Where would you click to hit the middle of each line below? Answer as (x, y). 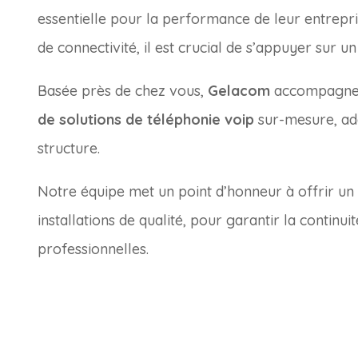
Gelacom (239, 90)
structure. (69, 148)
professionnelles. (93, 249)
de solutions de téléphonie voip (146, 119)
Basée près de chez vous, (123, 90)
